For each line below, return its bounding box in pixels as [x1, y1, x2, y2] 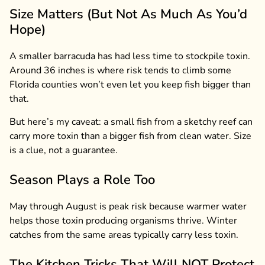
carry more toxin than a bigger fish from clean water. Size [9, 129, 251, 143]
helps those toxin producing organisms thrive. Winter [9, 214, 237, 227]
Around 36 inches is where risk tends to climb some [9, 64, 231, 77]
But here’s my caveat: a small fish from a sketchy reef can [9, 115, 253, 128]
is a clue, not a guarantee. [9, 143, 118, 157]
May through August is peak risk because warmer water [9, 199, 247, 213]
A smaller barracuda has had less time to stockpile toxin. [9, 50, 250, 63]
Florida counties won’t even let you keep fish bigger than [9, 78, 251, 92]
